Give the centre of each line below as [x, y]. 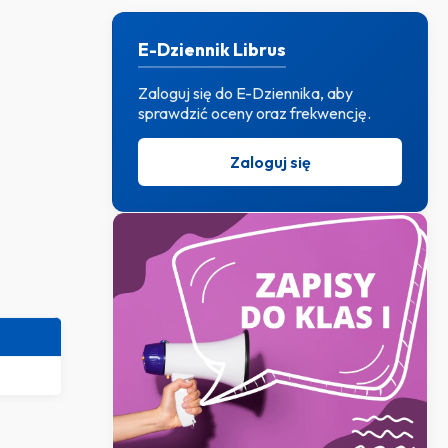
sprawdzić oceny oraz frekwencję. [254, 113]
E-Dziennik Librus [212, 49]
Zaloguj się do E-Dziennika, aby [245, 93]
